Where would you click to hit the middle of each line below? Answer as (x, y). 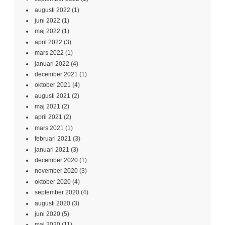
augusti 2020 (52, 203)
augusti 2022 (52, 10)
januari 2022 (52, 64)
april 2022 (48, 42)
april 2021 (48, 117)
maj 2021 (47, 107)
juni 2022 (47, 20)
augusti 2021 (52, 96)
